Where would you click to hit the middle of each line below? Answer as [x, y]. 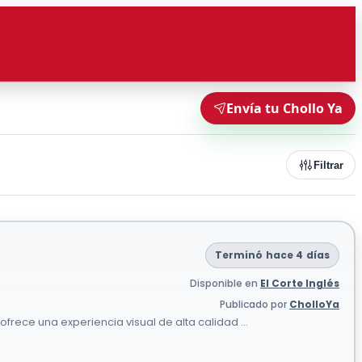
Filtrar [328, 165]
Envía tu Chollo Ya [284, 108]
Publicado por [255, 304]
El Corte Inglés [300, 283]
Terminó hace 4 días [272, 255]
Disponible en [225, 283]
